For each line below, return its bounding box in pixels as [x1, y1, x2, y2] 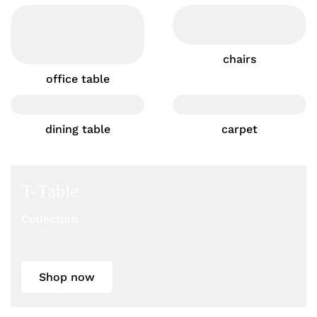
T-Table [21, 181, 79, 202]
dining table [45, 122, 110, 136]
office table [45, 72, 110, 86]
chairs [223, 52, 256, 66]
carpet [221, 122, 258, 136]
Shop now [39, 270, 95, 284]
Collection [21, 212, 78, 226]
